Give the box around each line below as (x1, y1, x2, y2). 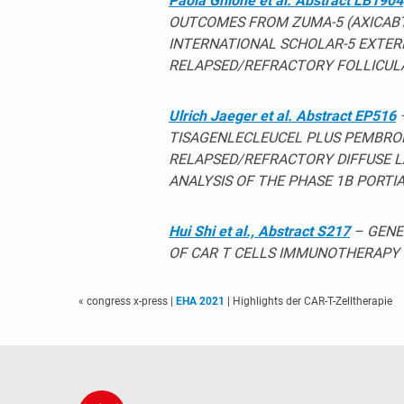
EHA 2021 (176, 294, 225, 308)
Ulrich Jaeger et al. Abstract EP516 (168, 106, 396, 124)
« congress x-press (78, 294, 170, 308)
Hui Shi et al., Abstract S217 (168, 222, 350, 240)
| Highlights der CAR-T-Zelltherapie (225, 294, 392, 308)
